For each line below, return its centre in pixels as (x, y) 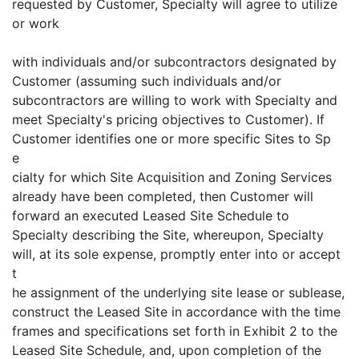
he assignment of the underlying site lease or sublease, (178, 292)
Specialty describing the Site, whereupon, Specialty (168, 235)
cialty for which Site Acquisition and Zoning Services (172, 177)
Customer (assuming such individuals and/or (147, 81)
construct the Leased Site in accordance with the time (176, 312)
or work (36, 23)
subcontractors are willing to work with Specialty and (175, 100)
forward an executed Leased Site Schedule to (151, 216)
